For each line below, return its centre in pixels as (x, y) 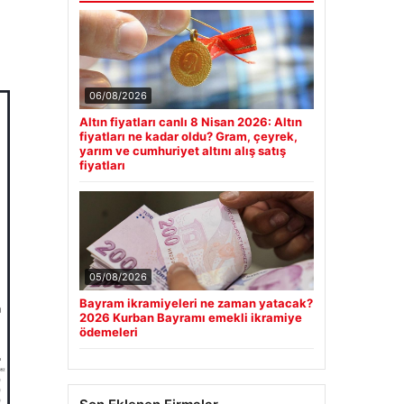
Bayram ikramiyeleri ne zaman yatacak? (196, 303)
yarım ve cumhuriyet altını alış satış (182, 151)
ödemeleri (108, 332)
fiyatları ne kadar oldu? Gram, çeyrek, (188, 137)
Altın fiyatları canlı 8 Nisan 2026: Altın (190, 122)
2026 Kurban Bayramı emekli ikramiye (190, 318)
